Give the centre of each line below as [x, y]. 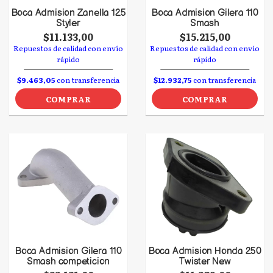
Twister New [205, 262]
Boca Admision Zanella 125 [68, 13]
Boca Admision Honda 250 [205, 251]
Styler [68, 23]
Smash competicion [68, 262]
